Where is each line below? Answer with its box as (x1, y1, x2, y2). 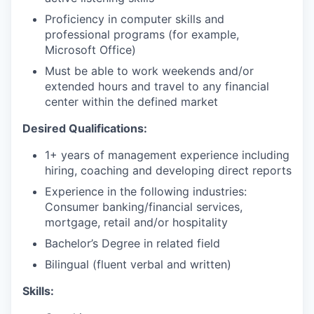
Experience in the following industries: (45, 184, 247, 198)
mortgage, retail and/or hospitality (45, 214, 228, 229)
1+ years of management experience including (45, 147, 289, 162)
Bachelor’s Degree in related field (45, 235, 220, 250)
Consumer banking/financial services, (45, 199, 243, 214)
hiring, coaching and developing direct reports (45, 163, 292, 177)
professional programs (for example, (45, 27, 239, 41)
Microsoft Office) (45, 42, 136, 57)
